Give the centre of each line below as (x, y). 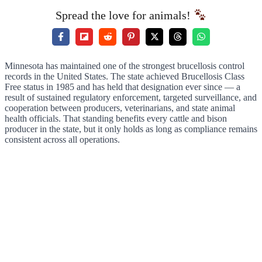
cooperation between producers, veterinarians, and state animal (120, 108)
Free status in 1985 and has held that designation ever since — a (123, 87)
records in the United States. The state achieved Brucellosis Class (125, 76)
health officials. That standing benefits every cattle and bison (116, 118)
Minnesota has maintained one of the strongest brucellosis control (125, 65)
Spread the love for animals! (124, 15)
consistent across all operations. (62, 139)
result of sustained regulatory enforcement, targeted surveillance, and (131, 97)
